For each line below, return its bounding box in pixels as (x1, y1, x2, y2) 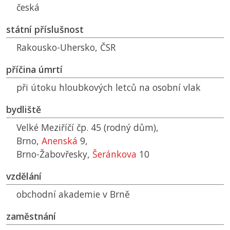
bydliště (6, 103, 41, 116)
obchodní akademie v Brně (16, 188, 130, 201)
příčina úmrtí (6, 63, 63, 76)
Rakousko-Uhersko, (16, 41, 100, 54)
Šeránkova (92, 148, 137, 161)
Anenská (42, 135, 78, 147)
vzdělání (6, 170, 42, 183)
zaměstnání (6, 210, 56, 223)
